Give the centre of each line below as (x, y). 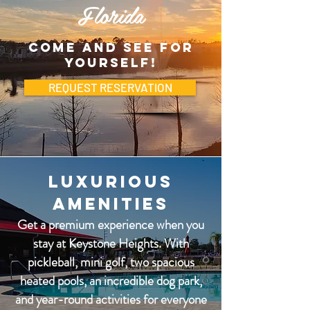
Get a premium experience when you (111, 225)
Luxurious (111, 181)
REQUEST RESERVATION (110, 87)
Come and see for (111, 47)
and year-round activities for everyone (111, 299)
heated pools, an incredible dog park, (111, 281)
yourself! (111, 63)
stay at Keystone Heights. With (111, 243)
